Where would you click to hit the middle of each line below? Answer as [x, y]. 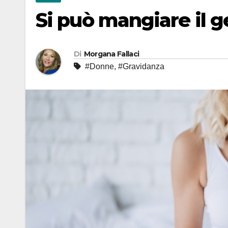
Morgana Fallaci [111, 54]
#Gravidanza [141, 66]
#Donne [99, 66]
